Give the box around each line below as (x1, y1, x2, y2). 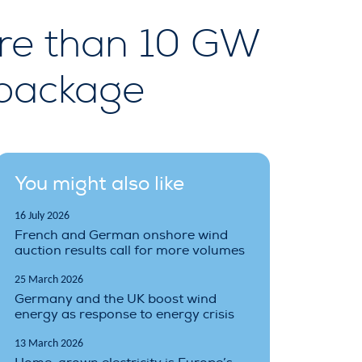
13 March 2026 (15, 337, 83, 350)
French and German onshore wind (15, 226, 228, 243)
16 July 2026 (15, 209, 69, 222)
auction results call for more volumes (15, 242, 245, 259)
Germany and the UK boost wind (15, 290, 217, 307)
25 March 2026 (15, 273, 83, 286)
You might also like (15, 170, 184, 196)
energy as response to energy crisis (15, 305, 234, 322)
